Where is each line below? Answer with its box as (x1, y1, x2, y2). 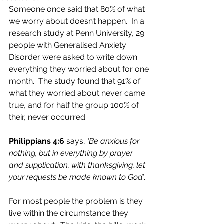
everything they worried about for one (9, 64, 151, 74)
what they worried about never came (9, 88, 147, 98)
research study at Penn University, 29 (9, 28, 146, 38)
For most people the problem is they (9, 196, 145, 206)
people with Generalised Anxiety (9, 40, 128, 50)
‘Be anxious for (87, 136, 141, 146)
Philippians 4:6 (9, 136, 64, 146)
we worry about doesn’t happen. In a (9, 16, 146, 26)
